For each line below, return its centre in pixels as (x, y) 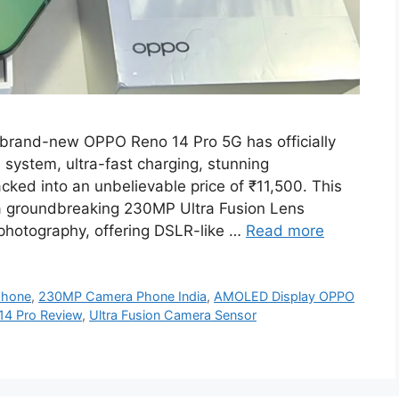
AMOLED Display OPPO (285, 296)
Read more (285, 230)
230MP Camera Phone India (123, 296)
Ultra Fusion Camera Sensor (173, 314)
